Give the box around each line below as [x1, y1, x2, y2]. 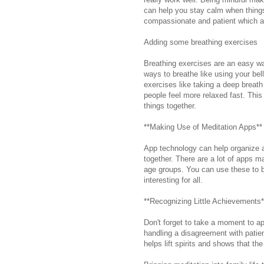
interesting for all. [144, 175, 203, 184]
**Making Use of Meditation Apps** [144, 122, 262, 131]
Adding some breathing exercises [144, 37, 258, 47]
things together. [144, 101, 196, 110]
